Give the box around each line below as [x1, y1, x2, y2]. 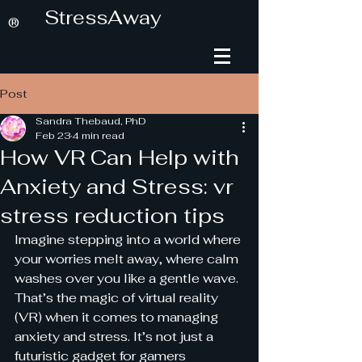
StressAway [44, 5, 162, 30]
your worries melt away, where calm [15, 250, 242, 267]
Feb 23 [36, 129, 70, 142]
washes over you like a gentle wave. [15, 270, 242, 287]
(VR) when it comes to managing [15, 309, 221, 326]
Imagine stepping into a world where [15, 231, 244, 248]
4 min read [72, 129, 124, 142]
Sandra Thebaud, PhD [36, 115, 146, 128]
